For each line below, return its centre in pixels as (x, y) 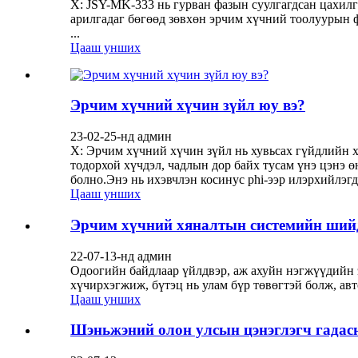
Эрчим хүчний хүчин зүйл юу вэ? (188, 105)
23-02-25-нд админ (121, 137)
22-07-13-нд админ (121, 256)
